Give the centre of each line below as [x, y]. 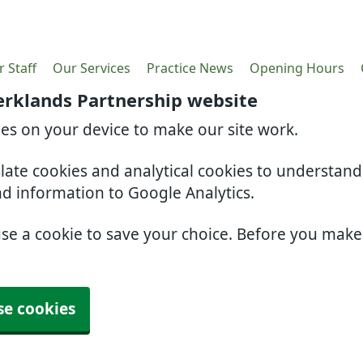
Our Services [92, 68]
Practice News [190, 68]
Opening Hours [297, 68]
